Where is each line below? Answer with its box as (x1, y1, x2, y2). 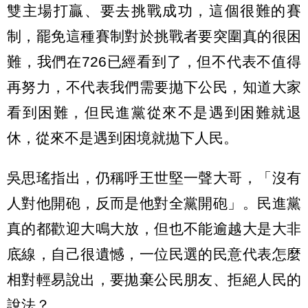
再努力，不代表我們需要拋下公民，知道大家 (7, 78, 301, 95)
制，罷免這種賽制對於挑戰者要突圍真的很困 (7, 27, 301, 44)
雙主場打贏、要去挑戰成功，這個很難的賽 (7, 2, 301, 19)
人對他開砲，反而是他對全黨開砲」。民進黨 (7, 195, 301, 211)
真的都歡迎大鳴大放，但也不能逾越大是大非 (7, 220, 301, 236)
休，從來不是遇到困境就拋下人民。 (7, 129, 238, 146)
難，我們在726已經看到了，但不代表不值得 (7, 53, 301, 69)
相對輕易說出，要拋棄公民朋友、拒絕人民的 (7, 271, 301, 287)
